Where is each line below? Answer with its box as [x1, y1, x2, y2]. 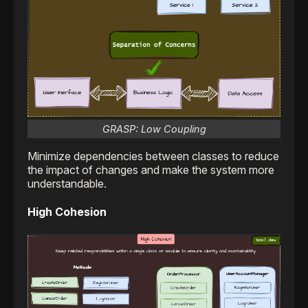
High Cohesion [27, 205, 107, 219]
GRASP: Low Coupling [102, 123, 206, 135]
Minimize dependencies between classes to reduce [27, 149, 279, 164]
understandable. [27, 177, 107, 191]
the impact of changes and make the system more [27, 163, 274, 177]
